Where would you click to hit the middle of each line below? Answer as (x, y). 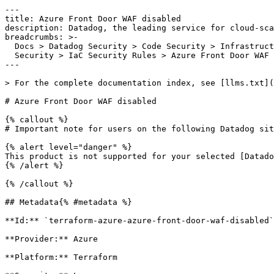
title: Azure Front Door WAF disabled (93, 19)
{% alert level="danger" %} (68, 147)
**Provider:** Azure (51, 239)
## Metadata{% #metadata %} (68, 202)
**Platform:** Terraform (61, 257)
